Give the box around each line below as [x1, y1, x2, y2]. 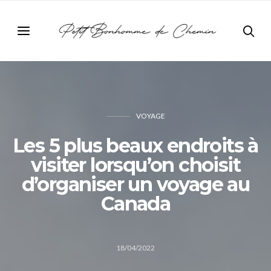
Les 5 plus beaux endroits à [13, 134, 258, 157]
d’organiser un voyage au [21, 172, 250, 196]
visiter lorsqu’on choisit [31, 153, 240, 177]
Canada [100, 192, 171, 215]
